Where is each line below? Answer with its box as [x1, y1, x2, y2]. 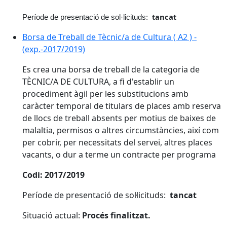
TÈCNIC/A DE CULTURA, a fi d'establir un [22, 76, 174, 87]
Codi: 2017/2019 [22, 169, 85, 180]
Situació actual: [22, 210, 82, 221]
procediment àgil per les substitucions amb [22, 88, 188, 99]
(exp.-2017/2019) [22, 44, 85, 55]
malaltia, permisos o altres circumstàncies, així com [22, 125, 219, 136]
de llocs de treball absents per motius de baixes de [22, 112, 216, 124]
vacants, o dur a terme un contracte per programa [22, 149, 216, 160]
